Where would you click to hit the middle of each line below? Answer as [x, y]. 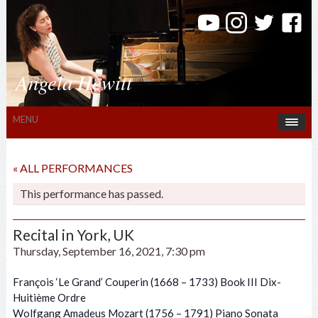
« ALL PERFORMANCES [72, 168]
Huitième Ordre [49, 298]
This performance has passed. [91, 193]
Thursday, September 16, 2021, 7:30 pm [109, 251]
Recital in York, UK [73, 234]
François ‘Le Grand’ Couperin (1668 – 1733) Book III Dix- [147, 282]
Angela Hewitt [73, 82]
